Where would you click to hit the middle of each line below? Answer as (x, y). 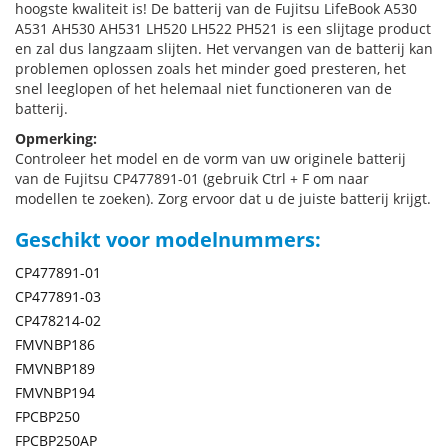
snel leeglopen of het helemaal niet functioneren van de (203, 88)
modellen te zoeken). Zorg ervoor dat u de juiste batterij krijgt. (223, 198)
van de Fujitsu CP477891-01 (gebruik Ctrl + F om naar (192, 178)
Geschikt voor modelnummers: (168, 239)
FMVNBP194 (55, 392)
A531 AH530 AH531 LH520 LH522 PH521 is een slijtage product (223, 28)
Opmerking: (56, 138)
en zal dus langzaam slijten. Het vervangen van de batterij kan (224, 48)
